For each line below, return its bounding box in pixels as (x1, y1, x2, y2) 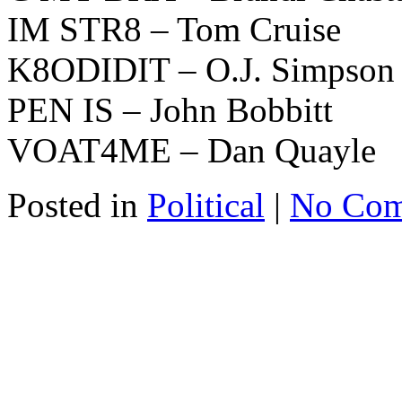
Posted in (7, 185, 147, 224)
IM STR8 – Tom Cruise (7, 9, 341, 48)
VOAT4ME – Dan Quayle (7, 130, 376, 170)
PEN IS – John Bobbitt (7, 90, 333, 129)
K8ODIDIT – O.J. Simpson (7, 49, 395, 89)
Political (147, 185, 265, 224)
